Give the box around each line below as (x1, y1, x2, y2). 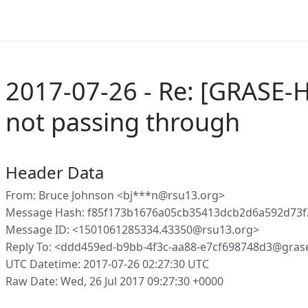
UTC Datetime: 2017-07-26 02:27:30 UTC (5, 256, 209, 272)
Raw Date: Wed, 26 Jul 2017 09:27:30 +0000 (5, 274, 223, 289)
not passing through (5, 105, 240, 139)
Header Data (5, 161, 104, 184)
